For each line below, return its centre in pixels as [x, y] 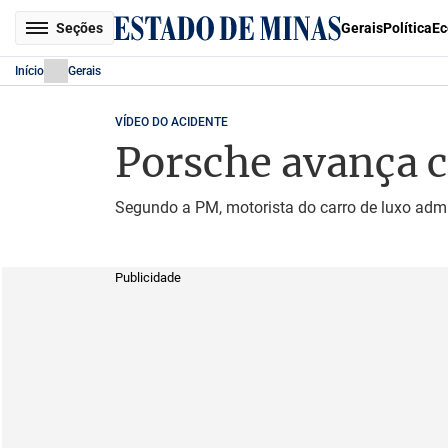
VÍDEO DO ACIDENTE [171, 122]
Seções [79, 28]
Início [29, 71]
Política [407, 28]
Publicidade [147, 277]
